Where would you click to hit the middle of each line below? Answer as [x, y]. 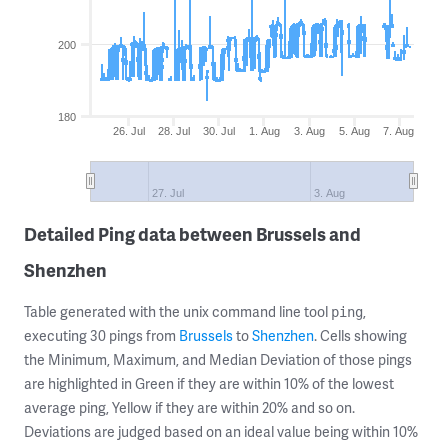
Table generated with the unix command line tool [177, 311]
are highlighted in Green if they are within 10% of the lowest [209, 383]
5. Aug [355, 131]
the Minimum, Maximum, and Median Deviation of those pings [218, 359]
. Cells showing [360, 335]
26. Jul [128, 131]
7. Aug [398, 131]
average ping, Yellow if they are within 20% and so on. [189, 407]
